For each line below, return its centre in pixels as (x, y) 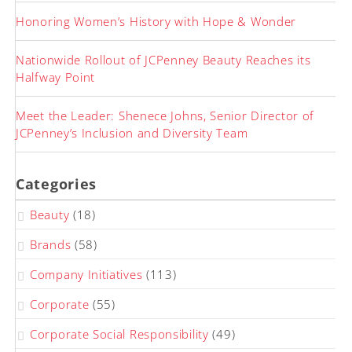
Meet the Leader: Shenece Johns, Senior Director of (165, 116)
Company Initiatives (86, 275)
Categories (56, 184)
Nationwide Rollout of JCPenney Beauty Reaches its (163, 60)
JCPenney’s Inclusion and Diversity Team (132, 133)
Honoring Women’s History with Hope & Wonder (156, 22)
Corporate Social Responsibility (119, 334)
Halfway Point (56, 77)
